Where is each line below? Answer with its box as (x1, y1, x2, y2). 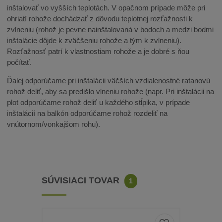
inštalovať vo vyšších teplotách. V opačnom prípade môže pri (7, 3, 206, 12)
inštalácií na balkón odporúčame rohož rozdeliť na (7, 109, 168, 117)
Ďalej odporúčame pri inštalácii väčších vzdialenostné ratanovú (7, 76, 211, 85)
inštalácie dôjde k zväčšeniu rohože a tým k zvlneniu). (7, 36, 182, 45)
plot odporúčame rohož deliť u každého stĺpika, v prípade (7, 98, 190, 107)
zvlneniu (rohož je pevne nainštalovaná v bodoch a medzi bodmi (7, 25, 214, 34)
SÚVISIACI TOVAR (41, 175, 122, 185)
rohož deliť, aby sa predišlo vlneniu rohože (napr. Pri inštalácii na (7, 87, 215, 96)
